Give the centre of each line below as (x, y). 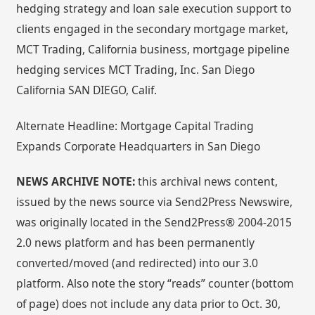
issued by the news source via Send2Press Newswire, (155, 202)
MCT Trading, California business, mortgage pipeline (153, 49)
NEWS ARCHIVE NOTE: (76, 182)
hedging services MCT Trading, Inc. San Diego (136, 69)
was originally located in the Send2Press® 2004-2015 (154, 223)
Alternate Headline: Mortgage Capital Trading (135, 126)
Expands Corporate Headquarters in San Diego (139, 146)
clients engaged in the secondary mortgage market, (153, 28)
